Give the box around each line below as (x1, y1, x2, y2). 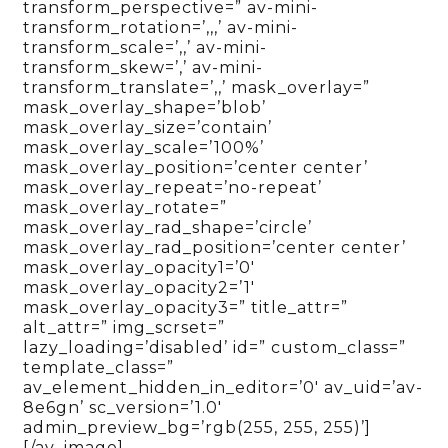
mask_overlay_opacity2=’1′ (23, 278, 256, 298)
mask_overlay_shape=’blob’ (23, 98, 267, 118)
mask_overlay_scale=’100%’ (23, 138, 265, 158)
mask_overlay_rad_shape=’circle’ (23, 218, 313, 238)
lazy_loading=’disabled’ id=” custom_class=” (23, 338, 407, 358)
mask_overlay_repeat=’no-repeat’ (23, 178, 323, 198)
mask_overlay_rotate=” (23, 198, 228, 218)
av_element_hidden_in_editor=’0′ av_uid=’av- (23, 378, 424, 398)
